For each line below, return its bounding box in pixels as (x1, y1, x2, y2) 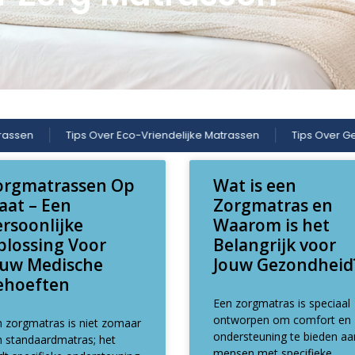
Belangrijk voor (212, 233, 336, 256)
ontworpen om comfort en (212, 311, 351, 327)
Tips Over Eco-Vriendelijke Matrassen (14, 128, 208, 143)
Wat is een (212, 174, 296, 197)
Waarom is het (212, 213, 330, 236)
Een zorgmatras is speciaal (212, 295, 350, 311)
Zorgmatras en (212, 193, 333, 216)
